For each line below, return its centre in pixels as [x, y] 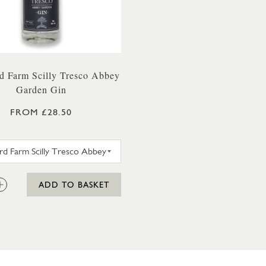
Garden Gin [41, 89]
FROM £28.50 [41, 112]
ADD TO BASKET [74, 185]
